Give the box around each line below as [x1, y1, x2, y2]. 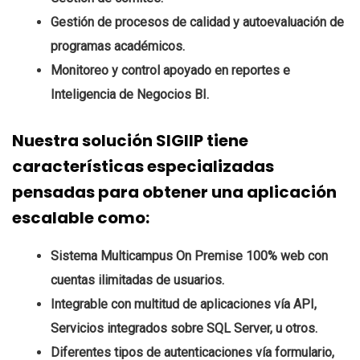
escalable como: [12, 206, 149, 229]
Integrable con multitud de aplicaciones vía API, [51, 296, 317, 312]
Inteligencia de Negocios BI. [51, 86, 209, 102]
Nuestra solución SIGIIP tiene [12, 129, 248, 152]
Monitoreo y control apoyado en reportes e [51, 62, 290, 78]
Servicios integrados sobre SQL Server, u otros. [51, 320, 317, 336]
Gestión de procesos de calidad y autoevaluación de [51, 14, 344, 30]
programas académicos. [51, 38, 185, 54]
